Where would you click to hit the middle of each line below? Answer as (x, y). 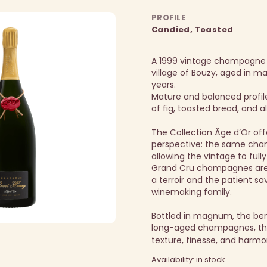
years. (163, 85)
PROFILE (168, 18)
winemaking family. (191, 192)
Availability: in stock (188, 260)
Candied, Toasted (192, 30)
